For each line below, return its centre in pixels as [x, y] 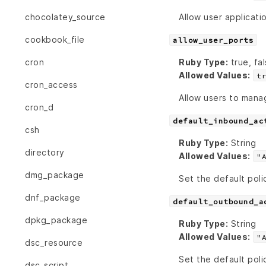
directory [45, 153]
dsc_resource [54, 243]
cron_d [39, 107]
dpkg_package [56, 220]
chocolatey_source [65, 17]
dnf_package [53, 198]
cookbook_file [55, 40]
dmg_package [55, 175]
